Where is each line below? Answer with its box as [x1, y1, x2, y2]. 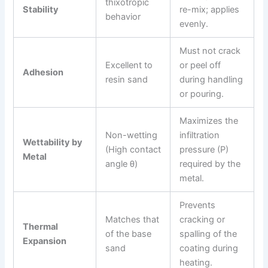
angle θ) [105, 159, 138, 170]
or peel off [179, 60, 221, 71]
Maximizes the [179, 115, 239, 127]
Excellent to [105, 60, 153, 71]
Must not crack [179, 45, 241, 57]
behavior [105, 11, 141, 23]
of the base [105, 229, 152, 240]
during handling [179, 74, 243, 86]
